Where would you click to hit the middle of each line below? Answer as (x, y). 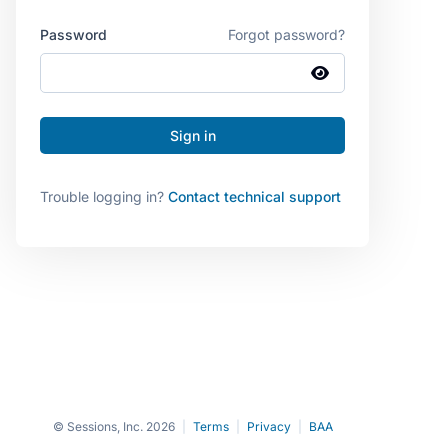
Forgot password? (286, 34)
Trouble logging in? (104, 196)
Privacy (268, 426)
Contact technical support (254, 196)
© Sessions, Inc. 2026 (113, 426)
